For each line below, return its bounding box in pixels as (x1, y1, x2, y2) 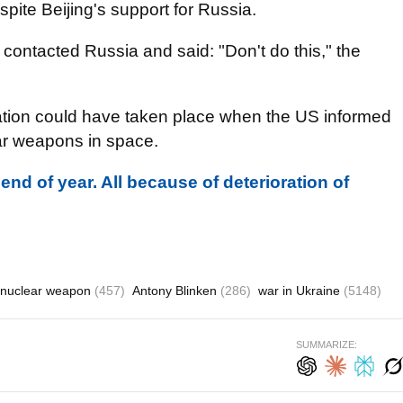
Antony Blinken (132, 283, 220, 298)
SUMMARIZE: (296, 339, 357, 350)
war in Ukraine (258, 283, 344, 298)
